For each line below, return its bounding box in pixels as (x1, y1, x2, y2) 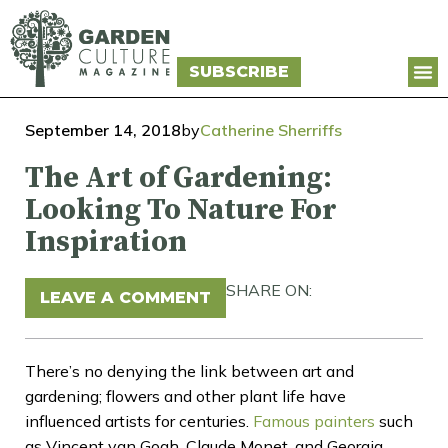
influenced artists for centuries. (25, 410, 253, 431)
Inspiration (25, 222, 187, 261)
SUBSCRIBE (188, 61, 289, 81)
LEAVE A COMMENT (40, 287, 211, 307)
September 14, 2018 (25, 119, 181, 140)
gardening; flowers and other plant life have (25, 385, 346, 406)
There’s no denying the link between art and (25, 360, 354, 381)
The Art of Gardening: (25, 158, 332, 197)
